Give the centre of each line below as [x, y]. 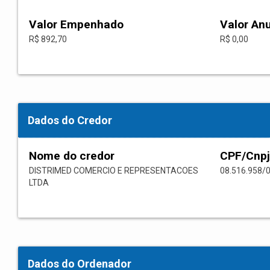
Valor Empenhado [76, 25]
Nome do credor [72, 156]
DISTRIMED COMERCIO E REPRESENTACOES [114, 171]
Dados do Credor [70, 121]
